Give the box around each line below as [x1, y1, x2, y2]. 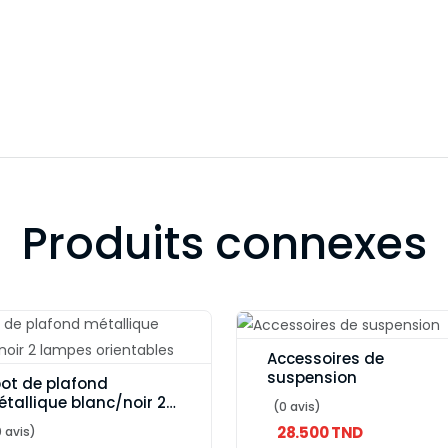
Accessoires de [267, 348, 384, 370]
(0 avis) [273, 398, 321, 416]
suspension [267, 367, 357, 389]
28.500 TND [277, 422, 363, 444]
